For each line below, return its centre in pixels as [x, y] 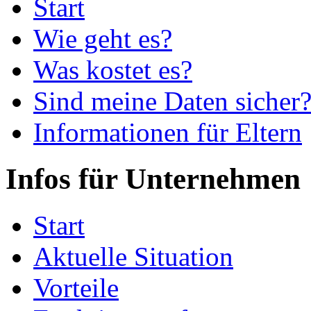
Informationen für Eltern [168, 132]
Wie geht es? [103, 38]
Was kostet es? [113, 69]
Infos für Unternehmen [153, 178]
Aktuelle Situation [133, 256]
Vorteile [76, 287]
